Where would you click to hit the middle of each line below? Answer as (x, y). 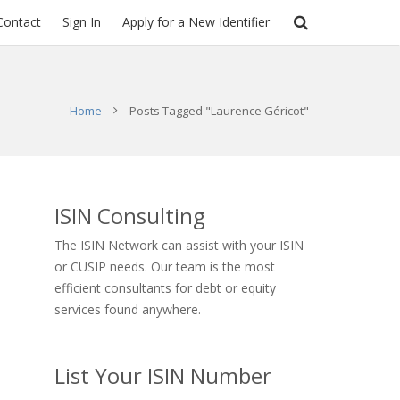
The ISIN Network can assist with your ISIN (179, 245)
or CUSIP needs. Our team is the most (165, 267)
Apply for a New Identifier (196, 22)
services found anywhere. (128, 309)
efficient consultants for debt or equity (165, 288)
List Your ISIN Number (163, 375)
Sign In (82, 22)
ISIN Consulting (130, 216)
